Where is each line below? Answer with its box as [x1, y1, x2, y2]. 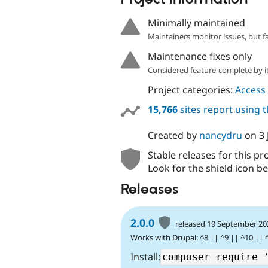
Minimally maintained [147, 16, 245, 29]
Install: [130, 249, 160, 263]
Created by [147, 129, 199, 142]
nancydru [199, 129, 242, 142]
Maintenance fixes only [147, 49, 252, 63]
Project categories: [147, 83, 235, 96]
